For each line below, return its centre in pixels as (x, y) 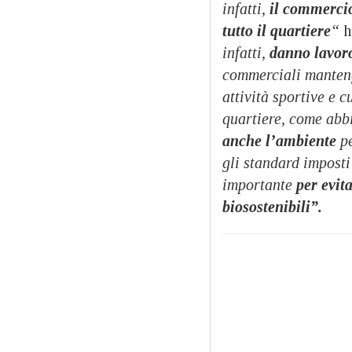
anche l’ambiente (279, 140)
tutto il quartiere (277, 30)
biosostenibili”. (274, 206)
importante (257, 184)
